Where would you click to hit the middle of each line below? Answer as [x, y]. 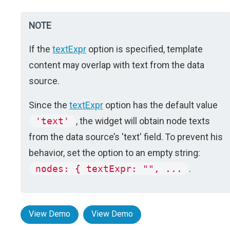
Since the [49, 105]
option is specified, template [145, 49]
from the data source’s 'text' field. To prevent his [126, 137]
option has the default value [160, 105]
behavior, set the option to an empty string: [114, 153]
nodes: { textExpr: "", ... [109, 169]
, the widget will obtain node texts [143, 121]
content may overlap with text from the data [117, 65]
